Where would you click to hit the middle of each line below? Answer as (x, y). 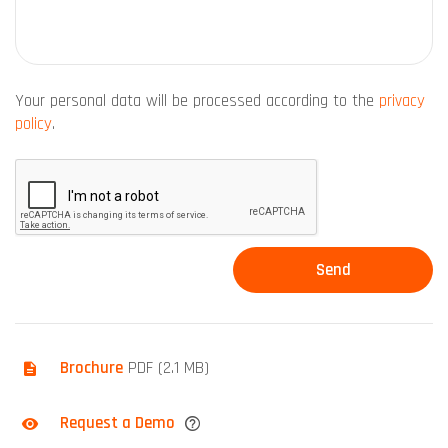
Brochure (91, 368)
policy (33, 123)
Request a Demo (117, 423)
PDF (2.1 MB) (168, 368)
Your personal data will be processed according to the (197, 100)
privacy (402, 100)
